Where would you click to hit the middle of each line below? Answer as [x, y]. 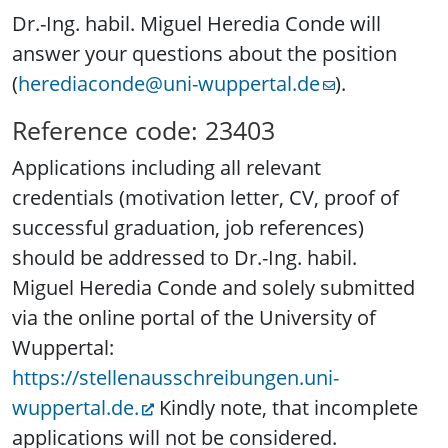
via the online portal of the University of [194, 318]
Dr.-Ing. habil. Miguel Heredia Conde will [196, 24]
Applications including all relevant [166, 168]
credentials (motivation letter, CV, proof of [205, 198]
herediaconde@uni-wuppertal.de [169, 84]
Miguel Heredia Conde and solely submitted [213, 288]
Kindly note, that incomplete [286, 408]
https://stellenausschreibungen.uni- [175, 378]
